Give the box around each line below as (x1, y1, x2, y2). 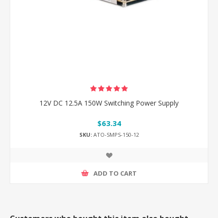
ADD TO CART (93, 168, 137, 178)
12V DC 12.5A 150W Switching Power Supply (39, 98, 179, 108)
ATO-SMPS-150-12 (91, 131, 139, 139)
